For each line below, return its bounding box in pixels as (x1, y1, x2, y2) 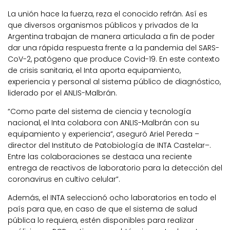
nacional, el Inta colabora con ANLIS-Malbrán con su (8, 117, 199, 128)
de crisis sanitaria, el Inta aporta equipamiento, (8, 65, 181, 75)
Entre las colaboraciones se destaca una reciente (8, 151, 192, 162)
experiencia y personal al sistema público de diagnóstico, (8, 76, 221, 87)
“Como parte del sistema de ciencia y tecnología (8, 106, 191, 117)
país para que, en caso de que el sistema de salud (8, 203, 197, 214)
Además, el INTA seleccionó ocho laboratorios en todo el (8, 192, 216, 203)
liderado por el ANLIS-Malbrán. (8, 87, 117, 98)
